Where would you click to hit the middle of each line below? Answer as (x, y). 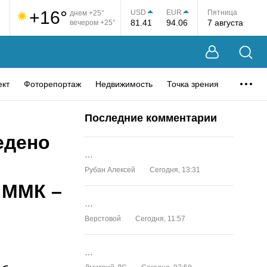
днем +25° (87, 13)
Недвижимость (124, 84)
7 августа (225, 22)
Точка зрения (193, 84)
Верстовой (103, 219)
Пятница (222, 12)
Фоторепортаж (52, 84)
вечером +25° (93, 23)
